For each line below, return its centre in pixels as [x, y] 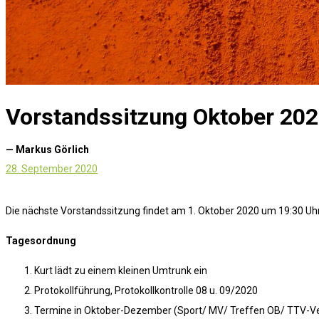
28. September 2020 [52, 168]
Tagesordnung [41, 241]
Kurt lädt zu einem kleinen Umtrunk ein [121, 271]
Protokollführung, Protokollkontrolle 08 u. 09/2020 [146, 291]
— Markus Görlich [47, 149]
